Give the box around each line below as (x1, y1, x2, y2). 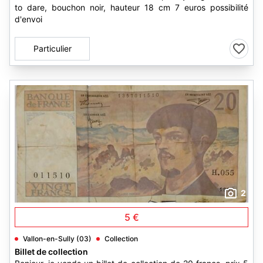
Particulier (33, 43, 72, 53)
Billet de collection (15, 247, 88, 257)
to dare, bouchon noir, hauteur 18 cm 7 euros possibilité (15, 2, 248, 12)
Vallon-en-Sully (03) (23, 234, 92, 243)
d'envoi (15, 14, 42, 24)
